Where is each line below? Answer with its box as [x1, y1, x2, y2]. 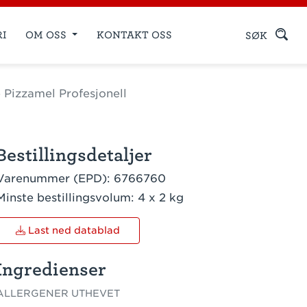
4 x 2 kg [138, 191, 184, 204]
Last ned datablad [25, 224, 120, 236]
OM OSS [25, 29, 70, 40]
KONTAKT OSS [97, 29, 173, 40]
